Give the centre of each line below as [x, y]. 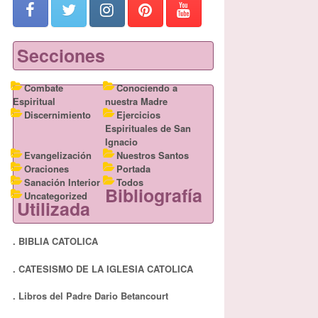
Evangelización [57, 155]
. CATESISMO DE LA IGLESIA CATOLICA [103, 268]
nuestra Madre [136, 101]
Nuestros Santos [152, 155]
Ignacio [121, 142]
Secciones [61, 55]
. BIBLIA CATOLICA [55, 241]
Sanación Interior [62, 182]
